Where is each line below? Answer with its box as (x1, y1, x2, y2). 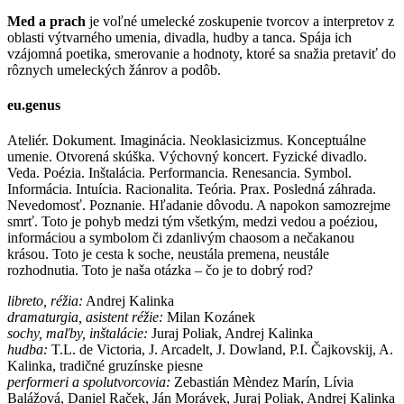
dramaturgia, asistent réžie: (7, 309, 163, 326)
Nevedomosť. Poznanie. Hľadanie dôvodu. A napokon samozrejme (7, 197, 390, 214)
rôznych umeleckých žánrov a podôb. (7, 61, 221, 78)
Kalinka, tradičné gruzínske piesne (7, 358, 203, 374)
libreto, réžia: (7, 293, 83, 309)
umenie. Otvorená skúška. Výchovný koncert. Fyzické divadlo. (7, 149, 367, 165)
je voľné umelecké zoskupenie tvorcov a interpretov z (86, 13, 394, 29)
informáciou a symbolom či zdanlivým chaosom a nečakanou (7, 230, 354, 246)
